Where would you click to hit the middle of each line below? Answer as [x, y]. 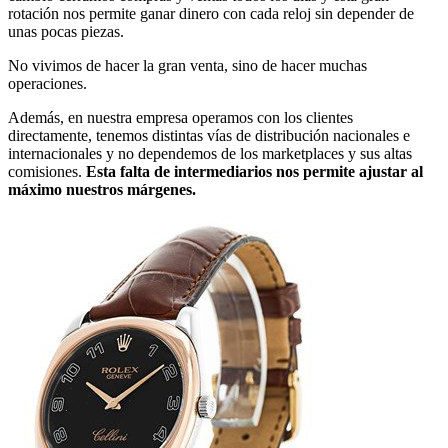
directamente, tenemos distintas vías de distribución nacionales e [209, 135]
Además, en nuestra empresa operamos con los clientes [180, 117]
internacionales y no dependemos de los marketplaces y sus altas [210, 153]
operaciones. [47, 83]
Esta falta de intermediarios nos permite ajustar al [254, 171]
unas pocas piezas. [66, 31]
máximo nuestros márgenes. [102, 189]
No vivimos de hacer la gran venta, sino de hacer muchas [187, 65]
